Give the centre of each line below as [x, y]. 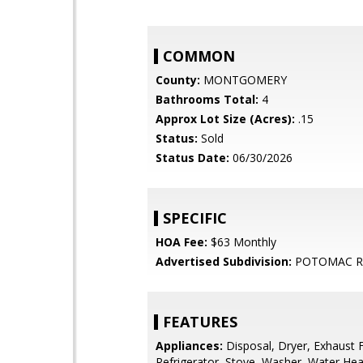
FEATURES [200, 322]
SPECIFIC [195, 218]
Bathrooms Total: [207, 99]
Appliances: [189, 346]
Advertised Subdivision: [224, 261]
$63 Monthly [242, 242]
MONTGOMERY [243, 80]
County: [178, 80]
